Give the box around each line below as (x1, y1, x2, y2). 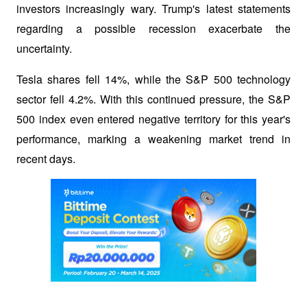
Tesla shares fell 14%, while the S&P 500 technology (16, 71, 291, 88)
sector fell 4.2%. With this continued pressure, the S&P (16, 91, 291, 108)
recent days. (16, 151, 75, 167)
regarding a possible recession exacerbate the (16, 21, 291, 37)
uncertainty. (16, 40, 75, 57)
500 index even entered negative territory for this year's (16, 111, 291, 127)
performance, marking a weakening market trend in (16, 131, 291, 147)
